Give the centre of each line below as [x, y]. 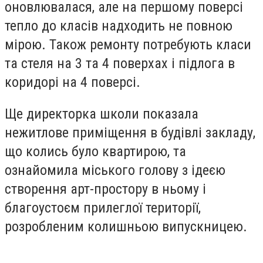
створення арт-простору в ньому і [105, 189]
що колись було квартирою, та [95, 151]
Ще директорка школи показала [102, 114]
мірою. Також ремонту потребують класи [128, 45]
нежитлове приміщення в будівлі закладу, [130, 132]
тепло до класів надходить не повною [119, 26]
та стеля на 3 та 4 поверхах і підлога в [120, 64]
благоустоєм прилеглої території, [103, 208]
